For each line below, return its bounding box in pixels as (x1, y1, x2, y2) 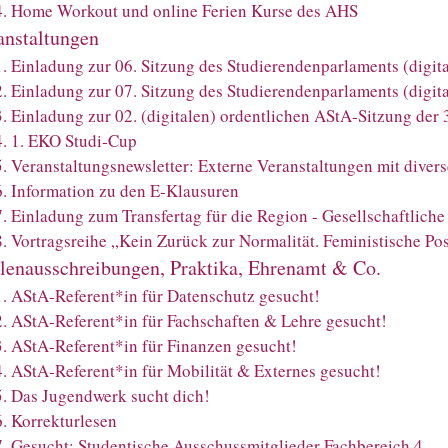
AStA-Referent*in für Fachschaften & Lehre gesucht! (11, 308, 387, 332)
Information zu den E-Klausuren (11, 178, 239, 202)
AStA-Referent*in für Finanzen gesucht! (11, 333, 297, 357)
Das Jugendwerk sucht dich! (11, 383, 210, 407)
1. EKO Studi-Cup (11, 128, 137, 152)
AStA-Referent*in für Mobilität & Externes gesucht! (11, 358, 381, 382)
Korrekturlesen (11, 408, 117, 432)
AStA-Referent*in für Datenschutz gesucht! (11, 283, 320, 307)
